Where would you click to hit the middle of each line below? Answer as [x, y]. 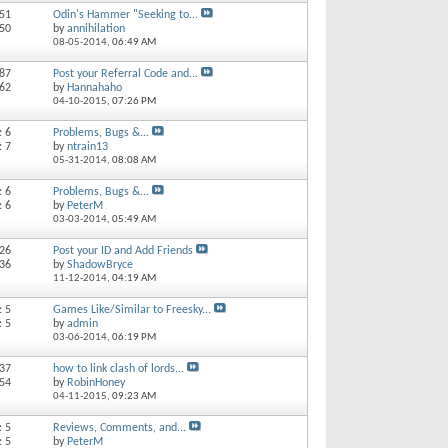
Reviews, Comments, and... [119, 427]
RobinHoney [95, 382]
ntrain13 [87, 146]
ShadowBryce [99, 264]
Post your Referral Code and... [125, 73]
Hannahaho [94, 87]
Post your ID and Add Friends [122, 250]
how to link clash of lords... [118, 368]
